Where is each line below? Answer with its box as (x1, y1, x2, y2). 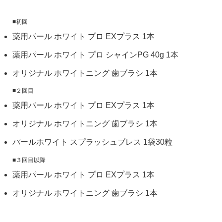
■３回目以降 (12, 156, 46, 164)
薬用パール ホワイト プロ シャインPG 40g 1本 (12, 50, 178, 59)
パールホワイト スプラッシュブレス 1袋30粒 (12, 138, 172, 146)
